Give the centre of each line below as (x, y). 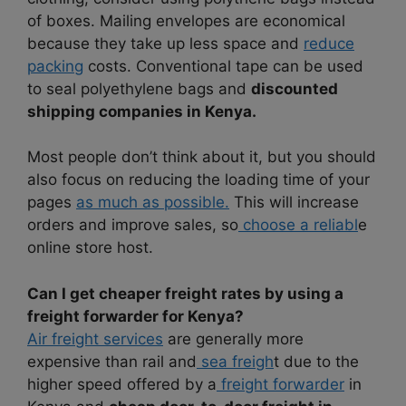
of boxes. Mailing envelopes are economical (186, 20)
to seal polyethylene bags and (139, 88)
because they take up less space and (165, 43)
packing (55, 66)
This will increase (294, 203)
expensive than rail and (112, 361)
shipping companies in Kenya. (142, 111)
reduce (329, 43)
